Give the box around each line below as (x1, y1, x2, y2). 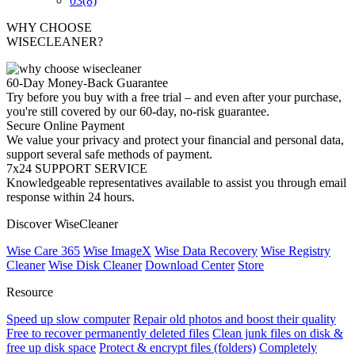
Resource (6, 285, 53, 299)
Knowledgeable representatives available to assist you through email (6, 176, 346, 189)
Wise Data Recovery (155, 244, 258, 258)
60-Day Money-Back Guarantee (6, 76, 168, 90)
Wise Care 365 (6, 244, 80, 258)
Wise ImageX (83, 244, 151, 258)
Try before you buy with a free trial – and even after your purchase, (6, 90, 342, 104)
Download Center (145, 258, 235, 272)
